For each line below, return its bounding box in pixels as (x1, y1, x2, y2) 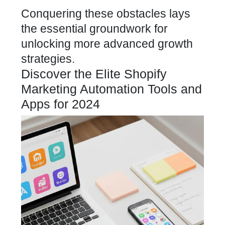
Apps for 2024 (21, 97, 100, 111)
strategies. (21, 52, 75, 65)
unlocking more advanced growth (21, 37, 193, 50)
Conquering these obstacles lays (21, 7, 190, 20)
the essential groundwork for (21, 22, 168, 35)
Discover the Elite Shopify (21, 67, 167, 81)
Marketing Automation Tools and (21, 82, 202, 96)
